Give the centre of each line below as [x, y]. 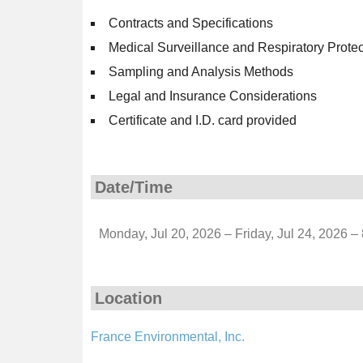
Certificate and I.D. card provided [203, 120]
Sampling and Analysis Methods [201, 72]
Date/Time [134, 187]
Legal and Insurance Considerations [213, 96]
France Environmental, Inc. [168, 337]
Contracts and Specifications [191, 23]
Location [128, 299]
